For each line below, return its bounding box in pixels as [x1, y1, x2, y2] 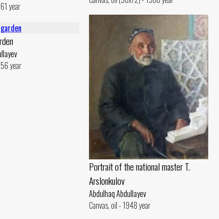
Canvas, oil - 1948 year [89, 199, 151, 212]
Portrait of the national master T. [89, 159, 190, 174]
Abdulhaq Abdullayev [89, 188, 146, 200]
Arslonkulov [89, 174, 125, 188]
